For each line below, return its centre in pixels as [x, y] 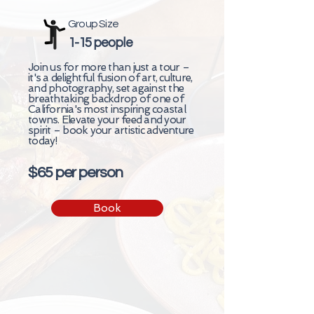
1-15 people [100, 43]
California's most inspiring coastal [107, 110]
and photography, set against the [106, 89]
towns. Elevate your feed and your [107, 120]
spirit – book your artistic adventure [111, 131]
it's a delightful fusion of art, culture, [110, 78]
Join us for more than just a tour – [109, 68]
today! [43, 141]
